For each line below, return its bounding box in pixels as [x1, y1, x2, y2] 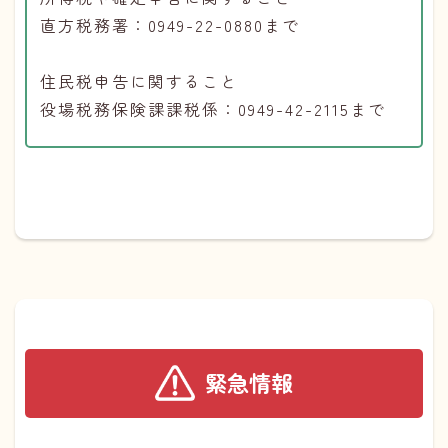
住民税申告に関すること [40, 68, 238, 93]
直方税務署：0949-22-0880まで [40, 12, 300, 37]
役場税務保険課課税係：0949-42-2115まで [40, 96, 386, 121]
